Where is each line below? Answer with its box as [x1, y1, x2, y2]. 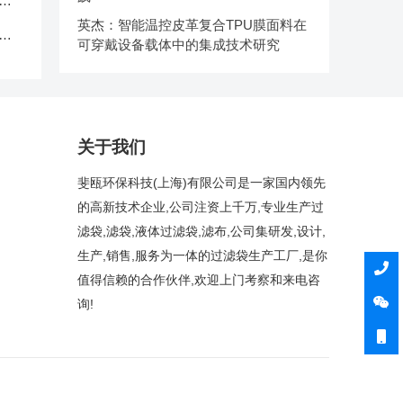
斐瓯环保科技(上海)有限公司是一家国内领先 [77, 176, 326, 190]
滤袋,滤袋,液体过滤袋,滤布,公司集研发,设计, [77, 225, 326, 238]
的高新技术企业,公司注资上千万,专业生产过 [77, 201, 324, 214]
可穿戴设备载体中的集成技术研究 [77, 37, 280, 52]
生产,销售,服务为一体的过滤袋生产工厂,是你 [77, 249, 327, 263]
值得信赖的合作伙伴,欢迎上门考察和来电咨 [77, 273, 320, 287]
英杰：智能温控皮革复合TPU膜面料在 [77, 17, 307, 32]
